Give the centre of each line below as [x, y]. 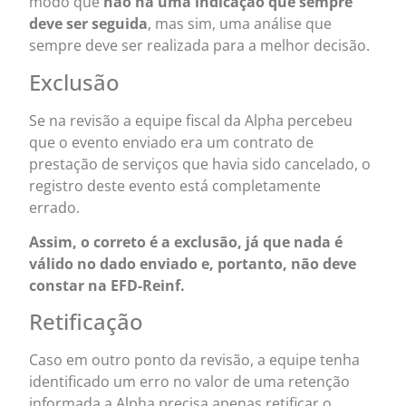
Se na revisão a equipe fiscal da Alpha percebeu [191, 120]
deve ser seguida [89, 24]
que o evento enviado [103, 142]
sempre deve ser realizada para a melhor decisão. [200, 46]
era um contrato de [247, 142]
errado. [57, 207]
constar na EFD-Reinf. [107, 286]
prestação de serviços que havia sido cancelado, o [200, 164]
